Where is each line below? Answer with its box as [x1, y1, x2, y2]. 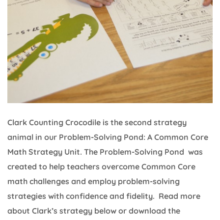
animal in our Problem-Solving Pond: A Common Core [7, 132, 208, 142]
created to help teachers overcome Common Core [7, 161, 195, 171]
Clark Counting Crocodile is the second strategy [7, 117, 187, 127]
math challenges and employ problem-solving [7, 176, 180, 186]
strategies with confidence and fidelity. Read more [7, 191, 200, 201]
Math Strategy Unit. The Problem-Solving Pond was [7, 146, 203, 157]
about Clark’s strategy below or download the [7, 205, 180, 216]
